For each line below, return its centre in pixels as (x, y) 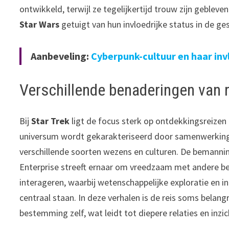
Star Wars (40, 25)
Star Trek (51, 121)
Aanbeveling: (61, 56)
